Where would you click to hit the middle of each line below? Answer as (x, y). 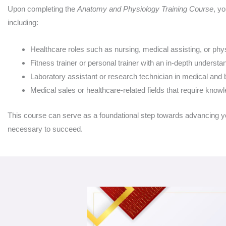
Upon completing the (42, 9)
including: (23, 23)
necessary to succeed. (45, 129)
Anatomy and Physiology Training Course (145, 9)
